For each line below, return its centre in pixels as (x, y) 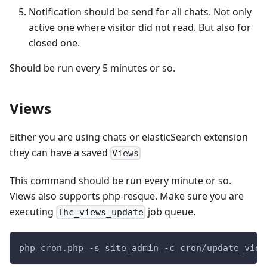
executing (33, 211)
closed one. (54, 43)
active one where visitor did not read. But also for (140, 27)
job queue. (171, 211)
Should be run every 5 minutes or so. (92, 68)
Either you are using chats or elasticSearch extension (129, 137)
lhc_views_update (101, 212)
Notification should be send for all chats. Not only (140, 12)
